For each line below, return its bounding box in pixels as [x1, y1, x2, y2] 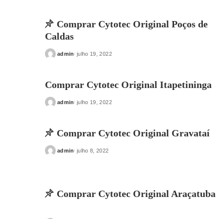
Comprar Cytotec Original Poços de [57, 19, 208, 29]
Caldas [45, 31, 74, 42]
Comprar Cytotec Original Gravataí [57, 128, 210, 138]
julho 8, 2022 [76, 148, 109, 153]
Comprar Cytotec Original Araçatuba [57, 188, 216, 199]
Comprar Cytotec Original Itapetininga [45, 79, 212, 90]
